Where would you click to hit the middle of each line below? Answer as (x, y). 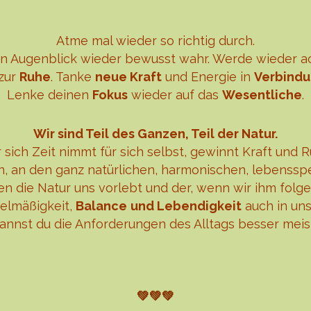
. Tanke (73, 77)
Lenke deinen (50, 95)
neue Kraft (128, 77)
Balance (101, 206)
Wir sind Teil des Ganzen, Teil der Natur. (155, 134)
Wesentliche (262, 95)
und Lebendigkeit (186, 206)
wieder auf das (175, 95)
